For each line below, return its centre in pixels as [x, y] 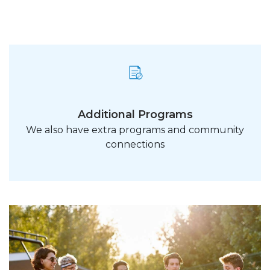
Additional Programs [135, 115]
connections [135, 144]
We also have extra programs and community [135, 130]
